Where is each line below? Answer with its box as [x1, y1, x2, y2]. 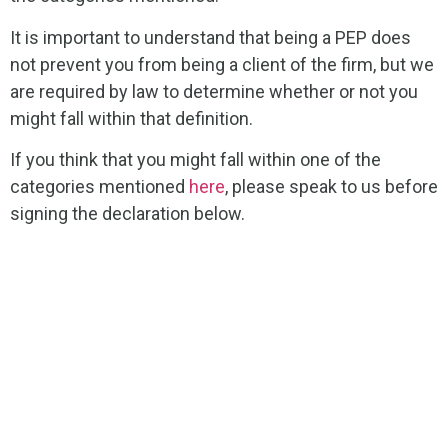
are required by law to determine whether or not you [10, 80, 418, 102]
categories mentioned [10, 176, 189, 198]
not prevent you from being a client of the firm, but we [10, 53, 434, 75]
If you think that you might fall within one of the [10, 149, 381, 171]
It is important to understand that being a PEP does [10, 26, 411, 48]
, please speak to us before [225, 176, 438, 198]
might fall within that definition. [10, 107, 253, 129]
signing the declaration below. [10, 203, 245, 225]
